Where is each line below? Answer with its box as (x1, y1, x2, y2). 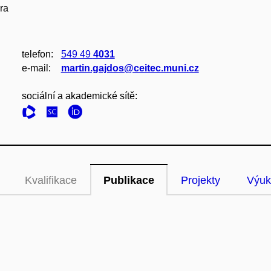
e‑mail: (21, 63, 51, 73)
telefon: (21, 49, 53, 59)
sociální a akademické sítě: (21, 91, 137, 101)
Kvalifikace (25, 174, 77, 186)
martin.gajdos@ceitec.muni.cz (60, 63, 199, 73)
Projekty (181, 174, 220, 186)
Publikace (103, 174, 154, 186)
